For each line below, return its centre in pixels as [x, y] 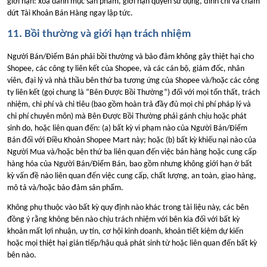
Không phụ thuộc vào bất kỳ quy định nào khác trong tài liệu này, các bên [128, 207]
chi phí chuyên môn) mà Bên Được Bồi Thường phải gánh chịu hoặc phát [127, 116]
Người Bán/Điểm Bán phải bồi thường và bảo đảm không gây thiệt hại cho [131, 57]
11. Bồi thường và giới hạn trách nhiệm [99, 35]
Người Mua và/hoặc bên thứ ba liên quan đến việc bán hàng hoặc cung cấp [132, 152]
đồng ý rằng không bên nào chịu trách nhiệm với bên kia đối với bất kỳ [123, 219]
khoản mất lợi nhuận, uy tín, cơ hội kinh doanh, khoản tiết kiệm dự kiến [125, 231]
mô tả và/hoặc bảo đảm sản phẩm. [65, 188]
